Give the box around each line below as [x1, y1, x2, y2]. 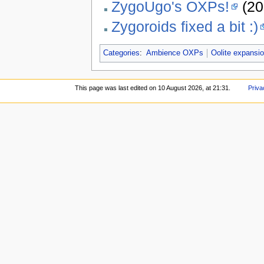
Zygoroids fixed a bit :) [111, 18, 258, 35]
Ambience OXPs [146, 48, 203, 57]
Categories [103, 48, 140, 57]
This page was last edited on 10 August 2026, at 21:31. [75, 84, 231, 92]
